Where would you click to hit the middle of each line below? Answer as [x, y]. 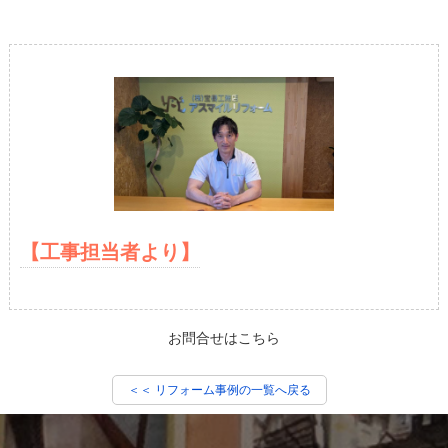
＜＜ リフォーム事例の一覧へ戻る [219, 390]
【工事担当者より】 [109, 252]
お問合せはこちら [224, 338]
